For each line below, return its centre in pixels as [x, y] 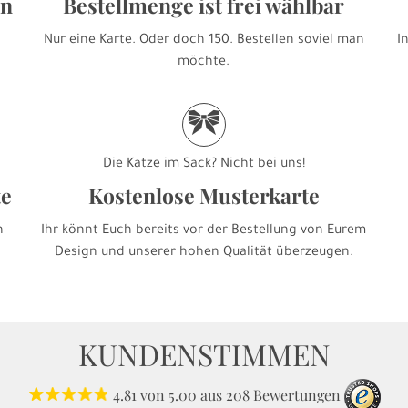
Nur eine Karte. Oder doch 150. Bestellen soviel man [204, 41]
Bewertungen [297, 395]
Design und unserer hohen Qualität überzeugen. [204, 253]
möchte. [204, 63]
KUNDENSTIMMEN [204, 354]
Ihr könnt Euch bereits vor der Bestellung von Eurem [204, 231]
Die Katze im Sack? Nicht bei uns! [204, 165]
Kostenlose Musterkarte [204, 195]
